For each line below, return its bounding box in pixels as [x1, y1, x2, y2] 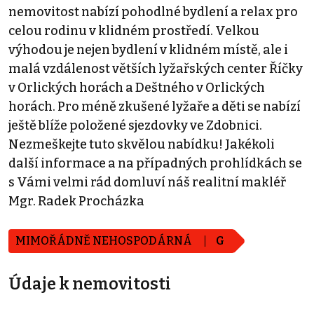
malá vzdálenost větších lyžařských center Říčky [8, 60, 303, 76]
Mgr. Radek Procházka [8, 193, 144, 209]
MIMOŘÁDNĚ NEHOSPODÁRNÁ [15, 233, 194, 247]
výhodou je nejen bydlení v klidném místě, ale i [8, 41, 288, 57]
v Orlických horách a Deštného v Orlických [8, 79, 265, 95]
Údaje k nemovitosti [8, 273, 171, 294]
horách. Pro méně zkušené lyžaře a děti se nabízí [8, 98, 301, 114]
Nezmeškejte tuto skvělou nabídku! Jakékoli [8, 136, 275, 152]
